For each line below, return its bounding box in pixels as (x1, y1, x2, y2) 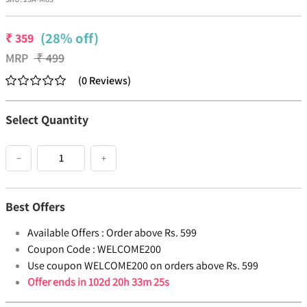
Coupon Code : (27, 242, 95, 257)
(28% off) (40, 29, 99, 48)
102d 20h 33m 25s (88, 275, 169, 290)
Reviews (89, 73, 127, 88)
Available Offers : (27, 225, 104, 241)
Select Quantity (5, 112, 88, 128)
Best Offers (5, 199, 65, 215)
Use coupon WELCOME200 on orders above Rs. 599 (27, 258, 258, 273)
